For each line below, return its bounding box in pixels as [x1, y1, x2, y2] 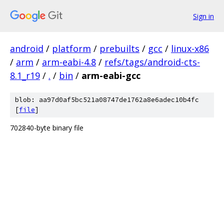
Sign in [193, 11, 214, 21]
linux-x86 [171, 42, 209, 54]
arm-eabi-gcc [81, 69, 140, 81]
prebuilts [99, 42, 139, 54]
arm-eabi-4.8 [42, 56, 96, 68]
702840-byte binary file [10, 123, 83, 132]
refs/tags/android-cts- [104, 56, 200, 68]
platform [52, 42, 91, 54]
